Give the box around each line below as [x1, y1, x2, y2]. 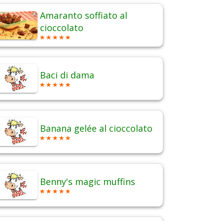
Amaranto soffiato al [40, 9, 127, 22]
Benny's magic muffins [40, 176, 135, 188]
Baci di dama [40, 69, 94, 81]
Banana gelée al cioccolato [40, 122, 152, 135]
